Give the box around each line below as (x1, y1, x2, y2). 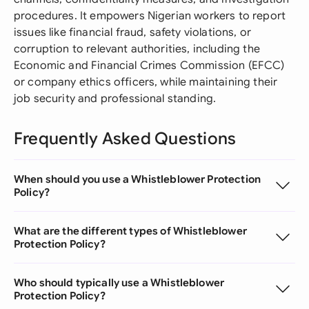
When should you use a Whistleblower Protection (14, 172, 261, 186)
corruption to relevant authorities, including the (14, 42, 260, 56)
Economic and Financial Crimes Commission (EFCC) (14, 59, 285, 72)
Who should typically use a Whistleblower (14, 276, 225, 289)
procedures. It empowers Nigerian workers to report (14, 9, 286, 23)
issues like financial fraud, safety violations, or (14, 26, 252, 39)
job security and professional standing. (14, 92, 217, 106)
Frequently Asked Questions (14, 128, 237, 149)
